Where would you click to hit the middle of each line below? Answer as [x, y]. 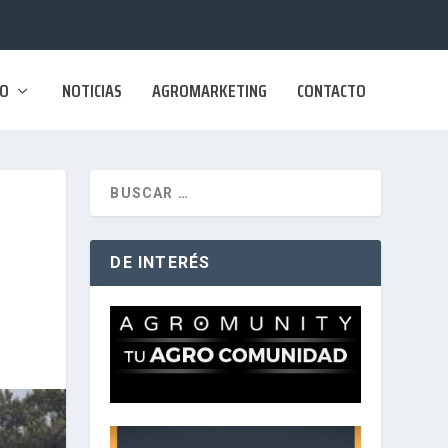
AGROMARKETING [209, 90]
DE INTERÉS [160, 262]
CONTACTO [331, 90]
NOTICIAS [91, 90]
